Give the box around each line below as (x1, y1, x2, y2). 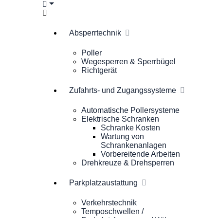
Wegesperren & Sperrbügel (81, 57, 176, 66)
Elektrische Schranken (81, 115, 159, 123)
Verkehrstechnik (81, 199, 137, 207)
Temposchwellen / (81, 207, 144, 216)
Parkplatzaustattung (69, 179, 138, 187)
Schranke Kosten (101, 124, 160, 132)
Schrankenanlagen (101, 141, 166, 149)
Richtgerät (81, 66, 117, 74)
